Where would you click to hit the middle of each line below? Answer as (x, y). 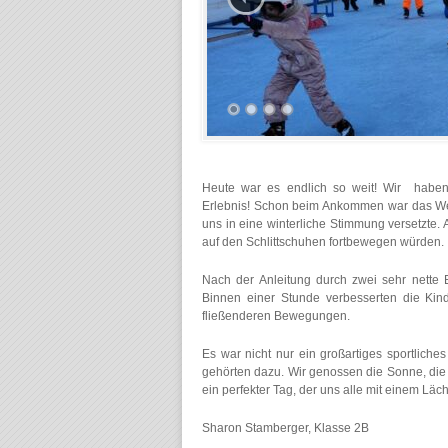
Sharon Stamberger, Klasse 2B (285, 428)
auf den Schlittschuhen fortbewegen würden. (323, 242)
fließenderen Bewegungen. (276, 316)
